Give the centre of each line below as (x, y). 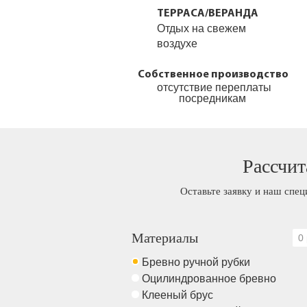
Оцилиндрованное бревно (210, 279)
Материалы (165, 238)
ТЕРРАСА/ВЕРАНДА (208, 14)
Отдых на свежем (202, 28)
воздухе (177, 44)
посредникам (214, 98)
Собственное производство (214, 75)
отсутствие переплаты (214, 87)
